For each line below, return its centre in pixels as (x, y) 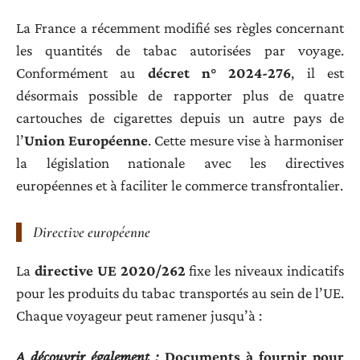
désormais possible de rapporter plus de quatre (180, 95)
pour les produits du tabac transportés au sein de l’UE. (180, 293)
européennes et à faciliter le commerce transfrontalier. (180, 185)
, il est (318, 72)
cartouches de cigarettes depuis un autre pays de (180, 117)
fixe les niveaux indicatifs (265, 271)
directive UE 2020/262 (110, 271)
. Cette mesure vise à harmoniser (246, 140)
